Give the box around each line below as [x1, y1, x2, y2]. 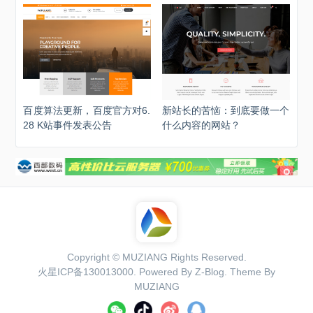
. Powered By [133, 266, 195, 278]
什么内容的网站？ [161, 119, 240, 131]
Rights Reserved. [167, 252, 247, 263]
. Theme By [224, 266, 275, 278]
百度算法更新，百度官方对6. [23, 105, 151, 117]
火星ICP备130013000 [38, 266, 133, 278]
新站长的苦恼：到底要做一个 [161, 105, 289, 117]
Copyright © [66, 252, 122, 263]
